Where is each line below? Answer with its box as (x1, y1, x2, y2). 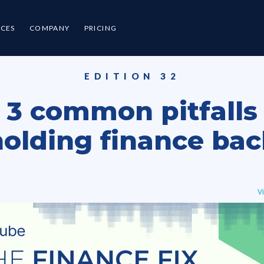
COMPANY (29, 23, 70, 32)
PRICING (84, 23, 117, 32)
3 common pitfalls (6, 95, 258, 127)
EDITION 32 (84, 71, 180, 81)
